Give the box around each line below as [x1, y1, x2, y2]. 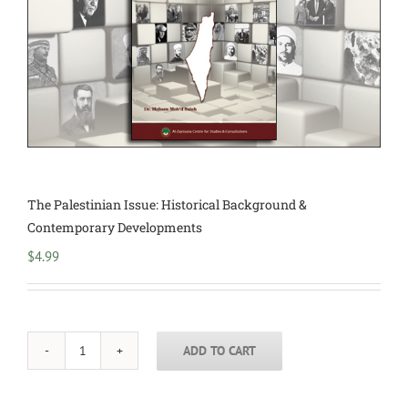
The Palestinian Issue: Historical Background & [27, 196, 307, 214]
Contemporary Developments [27, 219, 202, 237]
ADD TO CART [183, 342, 256, 359]
